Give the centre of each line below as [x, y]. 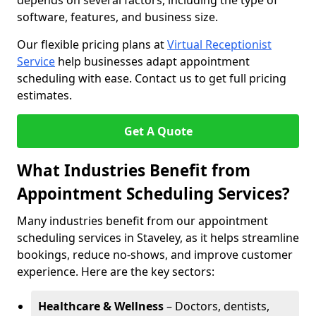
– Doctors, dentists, [217, 306]
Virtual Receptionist [219, 44]
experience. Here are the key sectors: [116, 272]
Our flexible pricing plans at [92, 44]
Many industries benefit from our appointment [142, 221]
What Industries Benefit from [134, 170]
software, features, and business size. [117, 17]
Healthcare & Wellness [101, 306]
